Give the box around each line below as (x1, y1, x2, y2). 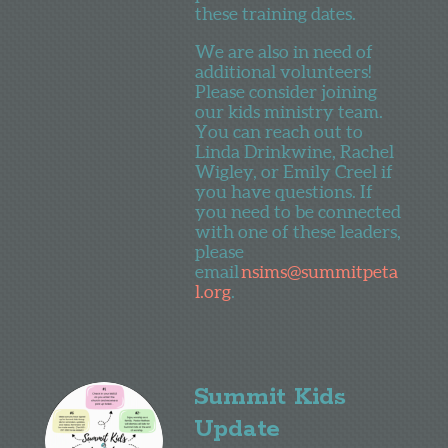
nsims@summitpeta (241, 260, 399, 282)
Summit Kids (193, 381, 346, 413)
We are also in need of (195, 40, 374, 62)
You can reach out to (195, 120, 364, 142)
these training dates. (195, 2, 357, 24)
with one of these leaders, (195, 220, 402, 242)
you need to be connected (195, 200, 402, 222)
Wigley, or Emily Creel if (195, 160, 394, 182)
